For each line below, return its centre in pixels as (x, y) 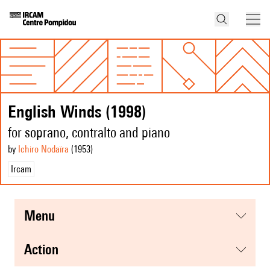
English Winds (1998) (77, 111)
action (45, 250)
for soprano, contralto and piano (89, 133)
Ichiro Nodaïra (43, 149)
